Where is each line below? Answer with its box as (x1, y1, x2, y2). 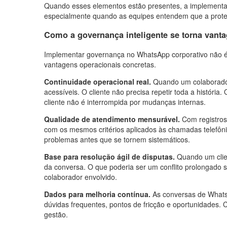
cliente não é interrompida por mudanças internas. (44, 96, 206, 107)
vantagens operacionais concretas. (44, 59, 156, 69)
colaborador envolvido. (44, 171, 117, 182)
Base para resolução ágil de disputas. (44, 151, 175, 162)
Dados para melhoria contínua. (44, 188, 150, 199)
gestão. (44, 209, 68, 219)
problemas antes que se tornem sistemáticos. (44, 134, 190, 144)
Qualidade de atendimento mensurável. (44, 113, 180, 124)
